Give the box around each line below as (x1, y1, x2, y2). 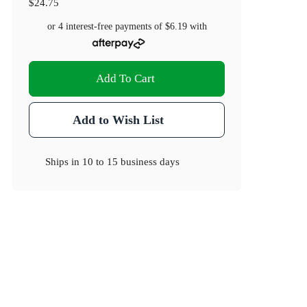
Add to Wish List (72, 113, 164, 127)
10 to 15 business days (82, 156, 180, 168)
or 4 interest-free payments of (47, 21, 165, 32)
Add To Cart (96, 72, 156, 86)
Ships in (45, 156, 83, 168)
